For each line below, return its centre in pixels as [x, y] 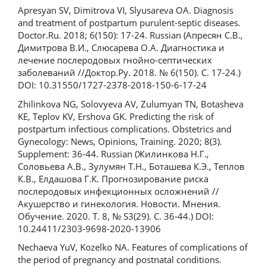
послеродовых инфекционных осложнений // [118, 191]
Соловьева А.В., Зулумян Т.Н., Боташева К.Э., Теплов [131, 166]
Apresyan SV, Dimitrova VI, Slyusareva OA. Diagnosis [126, 10]
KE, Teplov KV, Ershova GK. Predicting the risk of [116, 116]
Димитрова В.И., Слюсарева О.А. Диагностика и [121, 48]
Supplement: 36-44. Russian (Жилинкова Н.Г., [113, 153]
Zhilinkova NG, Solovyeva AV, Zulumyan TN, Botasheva [131, 104]
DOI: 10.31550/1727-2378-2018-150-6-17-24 [112, 85]
